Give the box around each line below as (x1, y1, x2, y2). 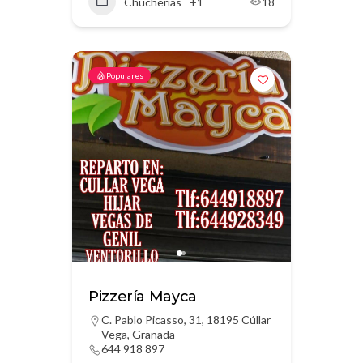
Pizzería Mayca (88, 288, 197, 305)
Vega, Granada (101, 327, 175, 341)
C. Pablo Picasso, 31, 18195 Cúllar (101, 313, 271, 327)
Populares (106, 70, 143, 80)
